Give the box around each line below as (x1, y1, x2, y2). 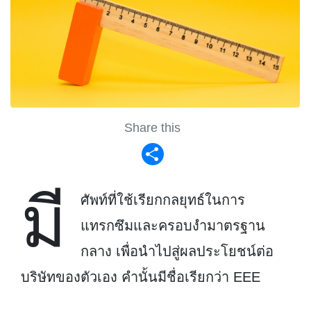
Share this (124, 121, 180, 135)
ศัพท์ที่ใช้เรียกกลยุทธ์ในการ (81, 192, 245, 208)
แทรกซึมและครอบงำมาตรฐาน (81, 218, 265, 234)
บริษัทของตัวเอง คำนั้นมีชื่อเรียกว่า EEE (21, 269, 260, 285)
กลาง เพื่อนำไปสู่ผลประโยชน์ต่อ (81, 244, 274, 260)
